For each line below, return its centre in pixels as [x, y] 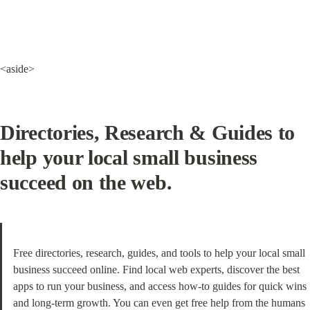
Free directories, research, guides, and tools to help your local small [159, 253]
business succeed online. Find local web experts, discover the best [156, 270]
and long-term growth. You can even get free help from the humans [159, 303]
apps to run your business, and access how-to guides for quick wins [160, 286]
